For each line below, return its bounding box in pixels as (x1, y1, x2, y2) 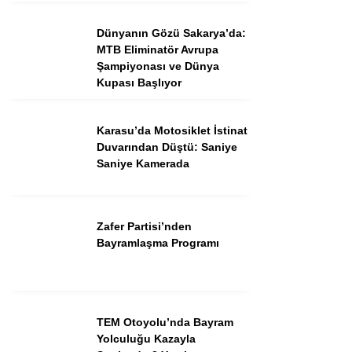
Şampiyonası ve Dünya (97, 59, 219, 72)
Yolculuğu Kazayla (97, 332, 196, 345)
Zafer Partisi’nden (97, 219, 192, 233)
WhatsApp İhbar (214, 135, 294, 148)
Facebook (228, 234, 288, 247)
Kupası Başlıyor (97, 75, 181, 89)
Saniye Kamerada (97, 156, 189, 170)
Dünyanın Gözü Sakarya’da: (97, 26, 246, 39)
